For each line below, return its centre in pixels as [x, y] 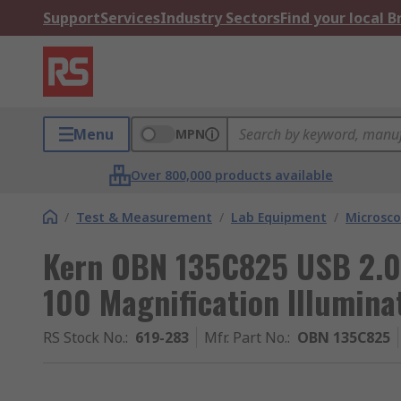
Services [130, 18]
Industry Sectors [220, 18]
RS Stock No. [84, 337]
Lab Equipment [279, 217]
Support [72, 18]
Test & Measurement [144, 217]
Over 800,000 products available [232, 175]
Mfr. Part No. [246, 337]
